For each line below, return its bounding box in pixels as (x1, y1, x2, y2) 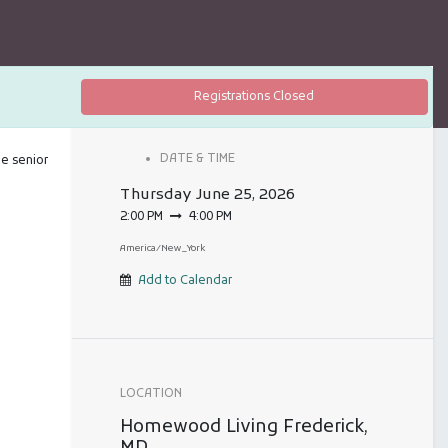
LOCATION (119, 386, 182, 403)
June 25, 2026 (195, 185, 295, 206)
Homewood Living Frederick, (119, 416, 368, 440)
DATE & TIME (159, 151, 235, 168)
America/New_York (119, 242, 205, 256)
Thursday (119, 185, 192, 206)
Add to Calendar (137, 273, 232, 290)
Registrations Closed (194, 89, 315, 106)
